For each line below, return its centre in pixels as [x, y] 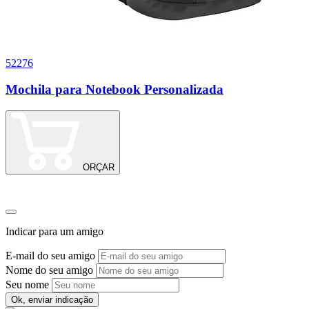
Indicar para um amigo [54, 231]
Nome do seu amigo [49, 270]
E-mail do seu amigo [50, 255]
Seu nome [27, 284]
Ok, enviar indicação [52, 299]
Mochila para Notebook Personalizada [114, 90]
